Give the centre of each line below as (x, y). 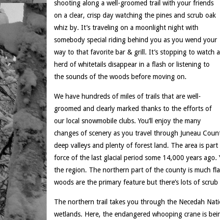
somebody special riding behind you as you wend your (136, 40)
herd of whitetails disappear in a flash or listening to (132, 64)
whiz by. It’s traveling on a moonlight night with (126, 27)
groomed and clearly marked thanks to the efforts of (133, 109)
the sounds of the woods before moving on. (121, 77)
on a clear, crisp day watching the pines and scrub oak (135, 15)
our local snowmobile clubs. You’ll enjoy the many (127, 121)
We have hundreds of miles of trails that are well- (127, 96)
